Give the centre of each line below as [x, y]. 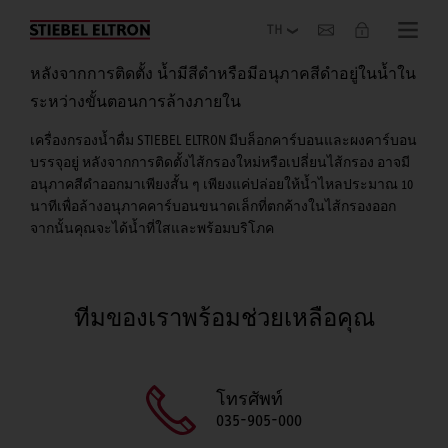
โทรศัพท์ [249, 399]
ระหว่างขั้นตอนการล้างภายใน [135, 101]
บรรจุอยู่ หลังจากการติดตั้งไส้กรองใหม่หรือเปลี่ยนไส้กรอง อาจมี [220, 161]
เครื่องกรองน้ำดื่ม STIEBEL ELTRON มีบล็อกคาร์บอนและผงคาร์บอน [223, 139]
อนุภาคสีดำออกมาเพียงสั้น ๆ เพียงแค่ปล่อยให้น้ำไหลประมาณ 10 [221, 183]
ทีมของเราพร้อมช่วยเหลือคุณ [224, 318]
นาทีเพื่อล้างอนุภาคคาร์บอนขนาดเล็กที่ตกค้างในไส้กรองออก [213, 205]
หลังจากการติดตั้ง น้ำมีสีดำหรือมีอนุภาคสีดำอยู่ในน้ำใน [223, 73]
